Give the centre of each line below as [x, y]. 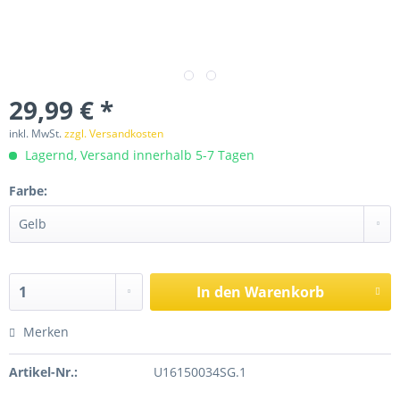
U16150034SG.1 [200, 372]
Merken [46, 332]
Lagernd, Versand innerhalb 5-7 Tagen [138, 155]
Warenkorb [284, 292]
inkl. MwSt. [37, 133]
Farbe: [28, 191]
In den [218, 292]
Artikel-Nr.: [43, 372]
